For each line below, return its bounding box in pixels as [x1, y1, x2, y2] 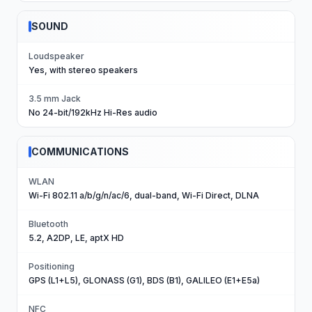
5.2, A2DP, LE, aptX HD [29, 233, 124, 243]
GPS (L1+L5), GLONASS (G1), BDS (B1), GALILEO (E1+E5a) [29, 275, 260, 286]
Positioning [29, 261, 75, 272]
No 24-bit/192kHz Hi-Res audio [29, 107, 157, 118]
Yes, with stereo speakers [29, 65, 138, 75]
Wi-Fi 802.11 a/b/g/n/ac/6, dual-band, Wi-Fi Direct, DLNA [29, 190, 259, 201]
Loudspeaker [29, 51, 84, 61]
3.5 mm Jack [29, 93, 81, 104]
